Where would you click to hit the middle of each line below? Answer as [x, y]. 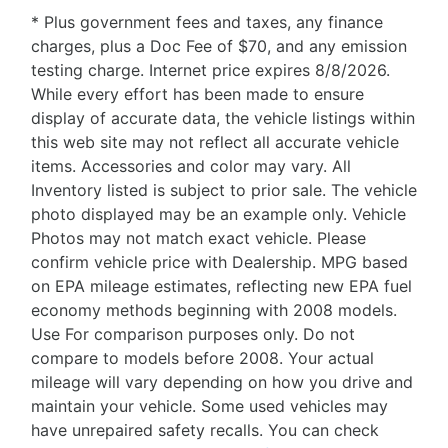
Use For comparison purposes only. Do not [193, 334]
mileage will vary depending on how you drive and [222, 382]
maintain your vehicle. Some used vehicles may [209, 406]
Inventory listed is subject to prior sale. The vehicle [224, 190]
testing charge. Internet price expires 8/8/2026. [210, 70]
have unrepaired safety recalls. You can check [205, 430]
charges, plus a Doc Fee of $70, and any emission [219, 46]
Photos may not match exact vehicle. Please [198, 238]
